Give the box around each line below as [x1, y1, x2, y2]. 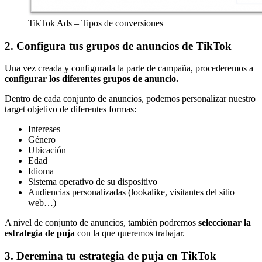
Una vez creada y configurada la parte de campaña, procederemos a [5, 63, 253, 74]
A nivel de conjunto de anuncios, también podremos [5, 218, 196, 228]
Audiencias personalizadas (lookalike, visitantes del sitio [28, 187, 235, 198]
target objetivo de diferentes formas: [5, 104, 136, 115]
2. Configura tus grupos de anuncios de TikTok [5, 39, 232, 52]
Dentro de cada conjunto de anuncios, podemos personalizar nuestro [5, 94, 256, 104]
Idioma [28, 166, 54, 177]
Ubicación [28, 145, 66, 156]
